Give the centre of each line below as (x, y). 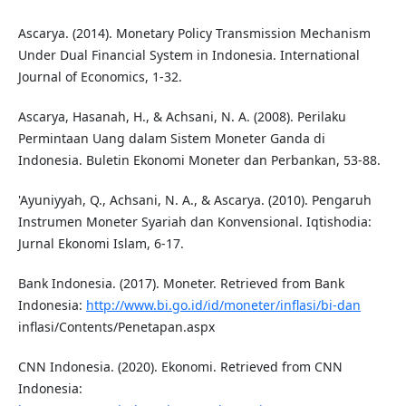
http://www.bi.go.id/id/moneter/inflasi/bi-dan (223, 305)
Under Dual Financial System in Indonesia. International (188, 55)
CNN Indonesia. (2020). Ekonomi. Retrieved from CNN (180, 367)
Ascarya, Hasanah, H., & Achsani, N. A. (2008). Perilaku (182, 117)
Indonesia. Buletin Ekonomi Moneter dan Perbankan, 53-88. (199, 160)
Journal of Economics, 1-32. (100, 77)
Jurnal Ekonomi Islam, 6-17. (101, 244)
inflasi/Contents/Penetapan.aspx (116, 327)
